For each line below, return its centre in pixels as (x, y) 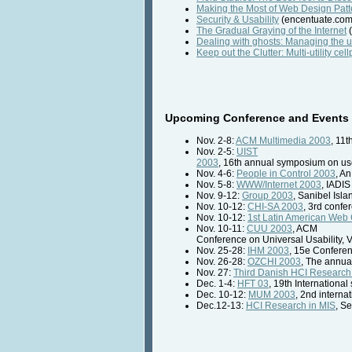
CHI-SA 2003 (275, 206)
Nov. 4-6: (216, 173)
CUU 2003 (269, 228)
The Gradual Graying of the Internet (271, 30)
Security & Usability (238, 19)
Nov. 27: (215, 272)
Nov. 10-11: (222, 228)
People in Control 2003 (286, 173)
